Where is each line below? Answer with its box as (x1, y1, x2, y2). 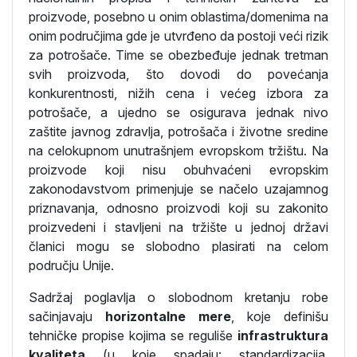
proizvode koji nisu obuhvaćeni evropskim (29, 162, 328, 178)
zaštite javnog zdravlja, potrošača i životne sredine (29, 124, 328, 139)
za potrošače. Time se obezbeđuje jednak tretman (29, 47, 328, 63)
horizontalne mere (105, 308, 231, 324)
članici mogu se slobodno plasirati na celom (29, 238, 328, 254)
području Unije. (29, 257, 114, 273)
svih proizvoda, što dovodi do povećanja (29, 66, 328, 82)
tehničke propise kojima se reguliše (29, 328, 237, 343)
